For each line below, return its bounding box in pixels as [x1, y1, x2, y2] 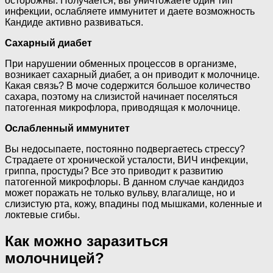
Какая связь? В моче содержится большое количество [5, 80, 250, 91]
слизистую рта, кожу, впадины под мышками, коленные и [5, 199, 262, 210]
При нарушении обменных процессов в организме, [5, 58, 236, 69]
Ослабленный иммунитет [5, 123, 130, 134]
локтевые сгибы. [5, 210, 80, 221]
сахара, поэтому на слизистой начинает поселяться [5, 91, 238, 102]
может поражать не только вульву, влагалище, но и [5, 188, 235, 199]
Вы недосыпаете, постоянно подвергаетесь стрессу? [5, 144, 245, 155]
